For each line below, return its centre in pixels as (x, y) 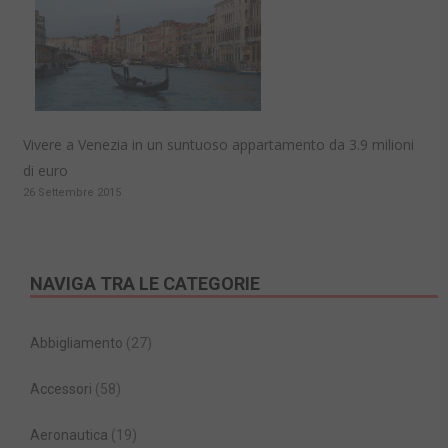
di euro (45, 171)
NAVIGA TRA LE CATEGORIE (145, 284)
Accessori (61, 389)
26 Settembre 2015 (72, 193)
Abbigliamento (76, 343)
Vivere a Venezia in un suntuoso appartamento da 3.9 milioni (218, 145)
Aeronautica (69, 435)
